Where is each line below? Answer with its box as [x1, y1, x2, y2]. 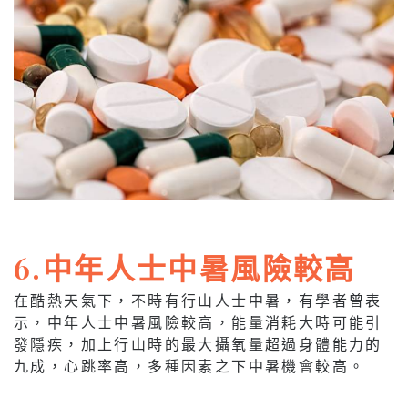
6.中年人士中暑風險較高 [14, 248, 356, 288]
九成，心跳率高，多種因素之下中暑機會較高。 [14, 357, 366, 375]
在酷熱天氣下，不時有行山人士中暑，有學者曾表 [14, 291, 382, 310]
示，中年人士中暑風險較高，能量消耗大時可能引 [14, 313, 382, 331]
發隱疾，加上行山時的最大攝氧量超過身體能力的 [14, 335, 382, 353]
